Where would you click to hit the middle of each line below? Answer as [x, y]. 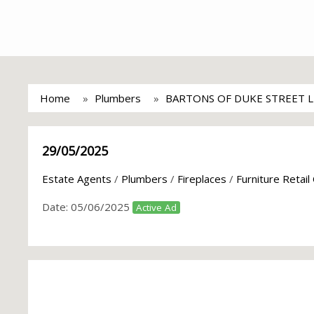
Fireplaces [202, 179]
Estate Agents [77, 179]
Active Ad [156, 207]
